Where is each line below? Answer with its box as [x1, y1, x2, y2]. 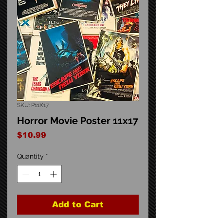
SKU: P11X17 [17, 101, 49, 109]
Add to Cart [52, 200, 104, 209]
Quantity [17, 152, 44, 160]
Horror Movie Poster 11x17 [17, 114, 138, 127]
